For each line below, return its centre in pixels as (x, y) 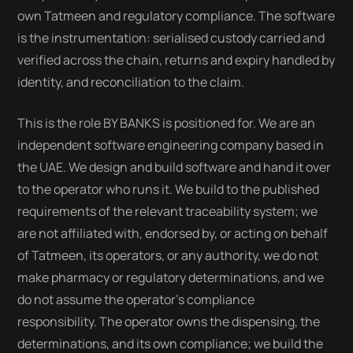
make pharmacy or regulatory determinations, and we (171, 277)
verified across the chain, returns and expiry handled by (176, 60)
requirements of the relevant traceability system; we (168, 211)
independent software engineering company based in (171, 145)
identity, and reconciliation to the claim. (131, 82)
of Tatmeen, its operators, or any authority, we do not (168, 255)
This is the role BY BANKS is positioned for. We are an (167, 123)
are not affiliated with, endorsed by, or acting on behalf (173, 233)
